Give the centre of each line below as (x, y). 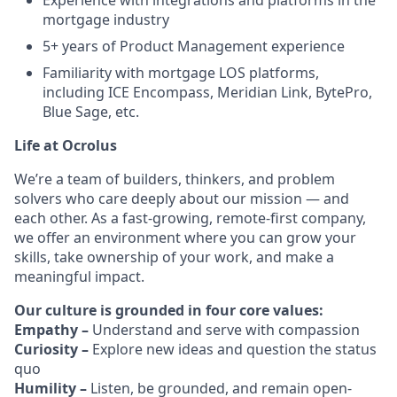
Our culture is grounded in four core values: (169, 310)
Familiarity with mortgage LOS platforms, (181, 73)
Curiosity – (53, 349)
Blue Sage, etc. (91, 112)
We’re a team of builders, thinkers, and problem (175, 179)
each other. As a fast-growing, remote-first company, (190, 218)
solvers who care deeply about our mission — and (182, 198)
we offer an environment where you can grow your (185, 237)
